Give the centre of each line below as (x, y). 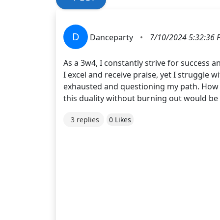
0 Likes (120, 119)
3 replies (85, 119)
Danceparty (111, 37)
